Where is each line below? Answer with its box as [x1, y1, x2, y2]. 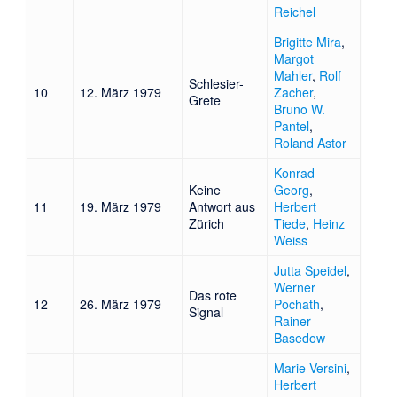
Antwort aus [189, 198, 256, 216]
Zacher [274, 83, 314, 102]
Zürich [189, 214, 225, 233]
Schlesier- [189, 74, 245, 93]
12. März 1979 [80, 83, 162, 102]
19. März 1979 [80, 198, 162, 216]
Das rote [189, 286, 237, 305]
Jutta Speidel [274, 261, 347, 280]
